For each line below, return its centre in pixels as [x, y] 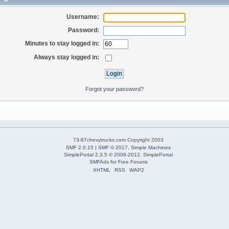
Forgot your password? [114, 89]
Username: [83, 17]
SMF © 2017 [113, 147]
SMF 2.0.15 [80, 147]
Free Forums [133, 162]
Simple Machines [151, 147]
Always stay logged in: [66, 57]
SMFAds [99, 162]
